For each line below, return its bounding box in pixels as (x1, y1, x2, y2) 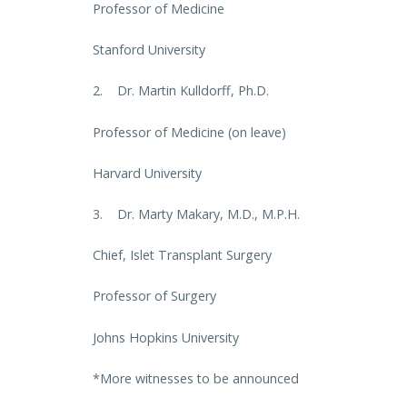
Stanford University (93, 41, 205, 59)
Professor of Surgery (93, 287, 216, 305)
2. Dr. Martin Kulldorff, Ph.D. (93, 82, 269, 100)
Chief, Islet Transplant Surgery (93, 246, 272, 264)
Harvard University (93, 164, 202, 182)
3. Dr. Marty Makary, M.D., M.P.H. (93, 205, 300, 223)
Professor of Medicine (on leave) (93, 123, 286, 141)
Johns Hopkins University (93, 328, 239, 346)
